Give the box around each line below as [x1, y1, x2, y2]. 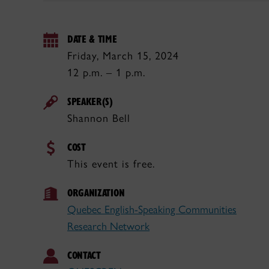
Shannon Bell [67, 112, 130, 125]
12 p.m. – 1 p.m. [67, 66, 145, 79]
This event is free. [67, 157, 155, 171]
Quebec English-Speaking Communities [67, 203, 237, 216]
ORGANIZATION [67, 186, 125, 199]
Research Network [67, 220, 150, 233]
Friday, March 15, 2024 [67, 49, 179, 62]
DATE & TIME [67, 32, 117, 46]
